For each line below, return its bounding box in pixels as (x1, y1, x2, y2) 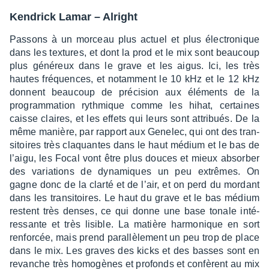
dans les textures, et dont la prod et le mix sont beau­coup (10, 47, 259, 58)
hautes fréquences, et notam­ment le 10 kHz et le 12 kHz (10, 73, 259, 84)
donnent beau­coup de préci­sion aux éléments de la (10, 86, 259, 97)
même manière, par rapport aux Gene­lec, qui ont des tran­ (10, 126, 259, 137)
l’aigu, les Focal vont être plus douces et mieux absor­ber (10, 153, 259, 163)
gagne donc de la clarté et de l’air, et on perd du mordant (10, 179, 259, 190)
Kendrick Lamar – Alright (10, 10, 138, 23)
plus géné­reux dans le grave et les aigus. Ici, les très (10, 60, 259, 71)
